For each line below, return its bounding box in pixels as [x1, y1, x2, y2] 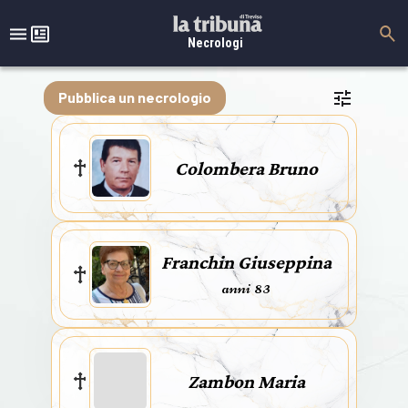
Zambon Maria [187, 370, 305, 393]
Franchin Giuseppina [160, 250, 331, 273]
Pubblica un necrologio [58, 88, 211, 106]
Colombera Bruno [174, 157, 318, 179]
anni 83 [221, 275, 270, 299]
